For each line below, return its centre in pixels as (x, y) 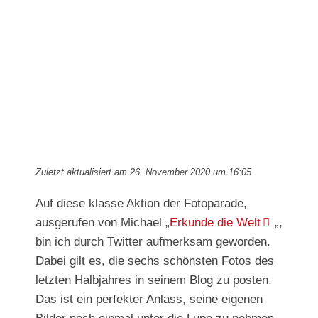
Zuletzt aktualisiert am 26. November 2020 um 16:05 (143, 172)
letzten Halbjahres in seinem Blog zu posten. (154, 280)
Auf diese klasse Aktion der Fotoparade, (141, 204)
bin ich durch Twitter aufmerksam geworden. (153, 242)
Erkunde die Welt (215, 223)
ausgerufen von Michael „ (103, 223)
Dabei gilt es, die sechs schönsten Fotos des (155, 261)
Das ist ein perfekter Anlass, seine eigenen (149, 300)
